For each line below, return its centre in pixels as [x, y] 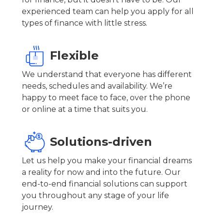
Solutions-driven [101, 141]
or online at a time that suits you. [85, 109]
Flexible [74, 55]
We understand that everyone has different [107, 74]
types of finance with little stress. [84, 23]
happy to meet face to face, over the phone [106, 97]
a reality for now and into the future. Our [101, 172]
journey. [37, 207]
